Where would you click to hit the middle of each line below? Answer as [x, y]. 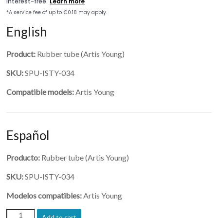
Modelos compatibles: [44, 195]
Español [28, 135]
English [27, 32]
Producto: [23, 157]
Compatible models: [40, 92]
